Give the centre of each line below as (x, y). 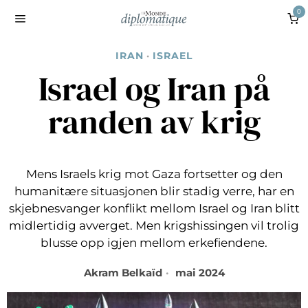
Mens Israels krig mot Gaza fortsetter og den (154, 174)
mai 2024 (198, 273)
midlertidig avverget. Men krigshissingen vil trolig (154, 225)
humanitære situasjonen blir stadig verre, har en (154, 191)
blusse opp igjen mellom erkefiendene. (154, 243)
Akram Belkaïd (123, 273)
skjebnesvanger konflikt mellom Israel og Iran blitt (154, 208)
